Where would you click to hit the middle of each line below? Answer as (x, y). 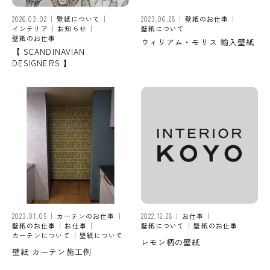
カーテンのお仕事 (86, 215)
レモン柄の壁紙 (171, 242)
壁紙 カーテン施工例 (52, 251)
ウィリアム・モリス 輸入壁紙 (198, 42)
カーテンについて (41, 235)
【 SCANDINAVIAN (49, 51)
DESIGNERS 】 (42, 63)
